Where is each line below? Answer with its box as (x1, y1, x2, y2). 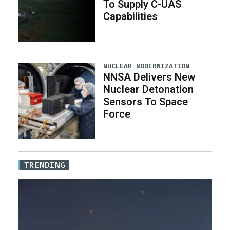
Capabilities (103, 10, 158, 23)
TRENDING (24, 159, 65, 170)
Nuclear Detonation (103, 83, 194, 95)
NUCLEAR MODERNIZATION (103, 61, 190, 70)
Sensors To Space (103, 95, 188, 108)
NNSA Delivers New (103, 70, 196, 83)
